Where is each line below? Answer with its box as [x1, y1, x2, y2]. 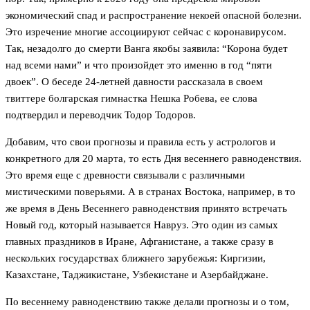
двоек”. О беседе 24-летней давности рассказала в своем [6, 76, 263, 88]
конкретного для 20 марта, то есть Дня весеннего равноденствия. [6, 153, 302, 165]
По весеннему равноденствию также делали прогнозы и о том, [6, 296, 289, 308]
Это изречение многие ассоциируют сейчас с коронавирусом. [6, 26, 286, 38]
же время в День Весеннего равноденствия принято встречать [6, 203, 287, 215]
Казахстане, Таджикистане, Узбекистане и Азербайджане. [6, 269, 268, 281]
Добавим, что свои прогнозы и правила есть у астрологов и [6, 136, 275, 148]
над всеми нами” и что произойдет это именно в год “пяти [6, 60, 272, 71]
